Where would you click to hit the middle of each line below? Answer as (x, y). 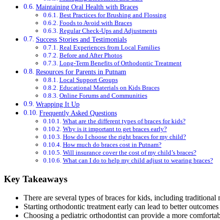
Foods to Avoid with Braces (96, 23)
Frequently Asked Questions (78, 113)
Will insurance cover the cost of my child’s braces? (129, 152)
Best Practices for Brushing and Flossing (113, 15)
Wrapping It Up (57, 104)
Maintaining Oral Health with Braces (87, 7)
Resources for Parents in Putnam (81, 71)
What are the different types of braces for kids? (124, 121)
